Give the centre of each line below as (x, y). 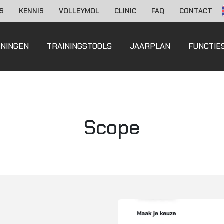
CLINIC (125, 11)
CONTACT (196, 11)
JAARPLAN (150, 46)
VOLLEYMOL (79, 11)
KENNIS (31, 11)
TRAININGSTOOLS (79, 46)
